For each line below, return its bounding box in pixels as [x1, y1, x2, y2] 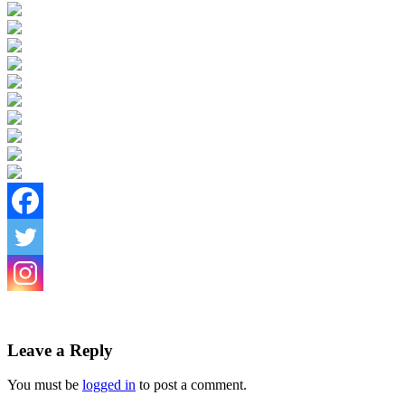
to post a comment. [136, 377, 247, 393]
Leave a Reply [7, 340, 113, 360]
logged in [82, 377, 136, 393]
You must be [7, 377, 82, 393]
